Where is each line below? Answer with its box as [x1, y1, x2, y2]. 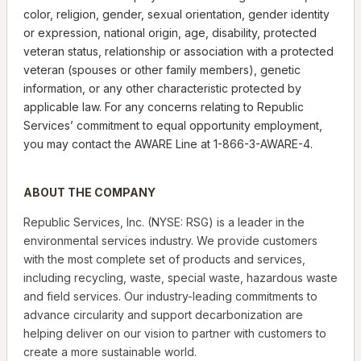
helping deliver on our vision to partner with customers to [23, 326, 326, 341]
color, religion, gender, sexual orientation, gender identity [23, 7, 330, 22]
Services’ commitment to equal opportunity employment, [23, 118, 322, 133]
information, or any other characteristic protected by [23, 81, 301, 96]
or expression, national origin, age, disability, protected [23, 26, 317, 40]
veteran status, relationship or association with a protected [23, 44, 334, 59]
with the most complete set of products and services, [23, 252, 305, 267]
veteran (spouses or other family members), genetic [23, 63, 301, 77]
